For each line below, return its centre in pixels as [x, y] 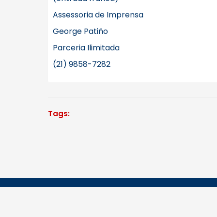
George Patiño [80, 31]
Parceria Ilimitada [86, 48]
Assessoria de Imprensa [98, 15]
